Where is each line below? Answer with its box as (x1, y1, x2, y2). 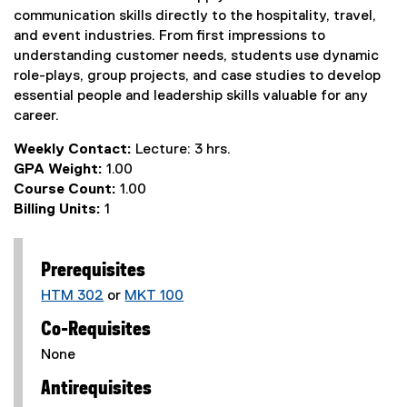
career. (14, 109, 59, 124)
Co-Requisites (41, 321, 152, 339)
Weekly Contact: (14, 143, 135, 157)
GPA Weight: (14, 163, 106, 177)
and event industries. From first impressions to (14, 29, 325, 44)
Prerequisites (41, 262, 146, 280)
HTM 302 (41, 289, 104, 303)
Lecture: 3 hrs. (135, 143, 231, 157)
